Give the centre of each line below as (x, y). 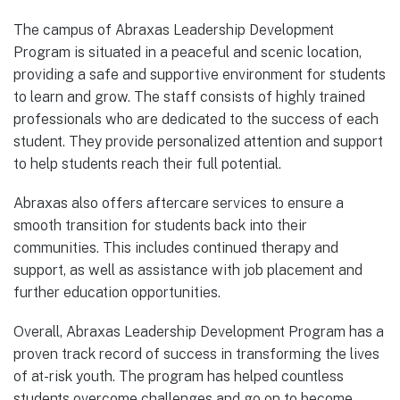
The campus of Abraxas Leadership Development (174, 29)
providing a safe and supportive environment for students (200, 74)
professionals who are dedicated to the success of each (196, 119)
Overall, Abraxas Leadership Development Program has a (199, 332)
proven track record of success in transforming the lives (196, 354)
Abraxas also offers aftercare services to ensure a (179, 203)
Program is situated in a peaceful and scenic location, (187, 52)
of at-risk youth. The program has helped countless (179, 377)
